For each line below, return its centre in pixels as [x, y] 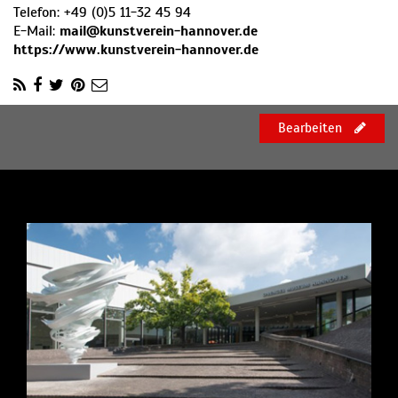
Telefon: [39, 13]
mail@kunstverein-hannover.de [159, 32]
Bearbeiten [312, 128]
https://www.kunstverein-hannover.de [136, 50]
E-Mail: [36, 32]
